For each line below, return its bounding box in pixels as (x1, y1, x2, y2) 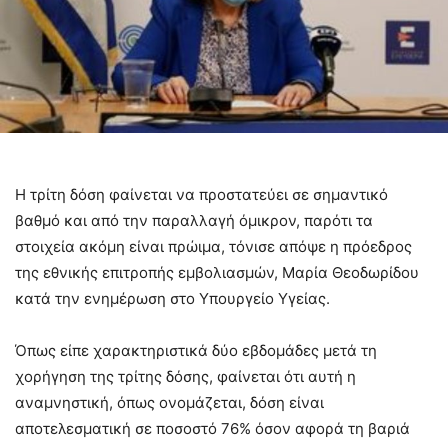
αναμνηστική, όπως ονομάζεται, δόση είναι (15, 392, 324, 412)
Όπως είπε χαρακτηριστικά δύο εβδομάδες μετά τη (15, 340, 377, 360)
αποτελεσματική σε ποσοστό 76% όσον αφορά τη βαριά (15, 418, 410, 438)
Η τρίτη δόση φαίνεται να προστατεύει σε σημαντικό (15, 184, 388, 204)
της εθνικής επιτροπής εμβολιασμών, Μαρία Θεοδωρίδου (15, 262, 419, 282)
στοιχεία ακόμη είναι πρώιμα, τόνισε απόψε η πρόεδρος (15, 236, 412, 256)
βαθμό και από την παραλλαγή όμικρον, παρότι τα (15, 210, 373, 230)
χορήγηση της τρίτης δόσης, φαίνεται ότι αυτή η (15, 366, 356, 386)
